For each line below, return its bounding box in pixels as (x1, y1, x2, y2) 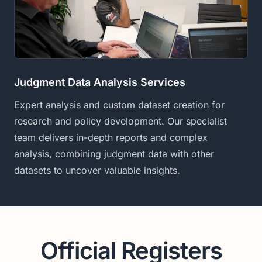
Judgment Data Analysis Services (14, 75, 185, 88)
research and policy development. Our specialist (14, 115, 227, 127)
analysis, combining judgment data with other (14, 147, 214, 160)
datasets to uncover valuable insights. (14, 164, 180, 176)
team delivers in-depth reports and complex (14, 131, 208, 143)
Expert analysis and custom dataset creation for (14, 98, 225, 111)
